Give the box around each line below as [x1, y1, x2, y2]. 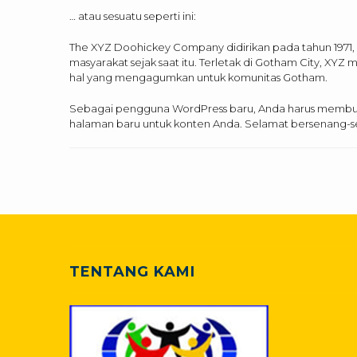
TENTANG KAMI [69, 262, 195, 280]
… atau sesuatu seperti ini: [69, 9, 196, 22]
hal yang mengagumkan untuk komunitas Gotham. [69, 70, 328, 84]
